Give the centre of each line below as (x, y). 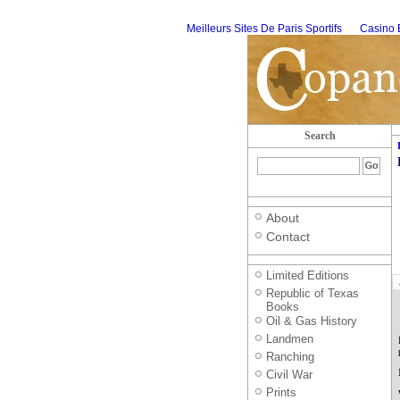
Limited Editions (308, 275)
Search (320, 136)
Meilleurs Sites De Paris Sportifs (264, 29)
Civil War (289, 375)
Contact (288, 237)
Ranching (290, 357)
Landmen (290, 339)
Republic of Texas (312, 293)
